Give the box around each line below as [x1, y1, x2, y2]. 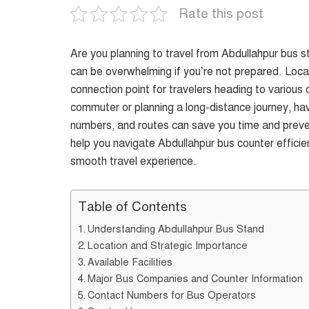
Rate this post [179, 5, 263, 21]
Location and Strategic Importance [87, 239, 248, 252]
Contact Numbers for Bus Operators [87, 288, 256, 301]
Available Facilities [87, 255, 172, 268]
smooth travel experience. [70, 154, 197, 168]
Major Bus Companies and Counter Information [87, 272, 303, 285]
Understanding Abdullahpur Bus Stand [87, 222, 264, 235]
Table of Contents [78, 199, 187, 215]
